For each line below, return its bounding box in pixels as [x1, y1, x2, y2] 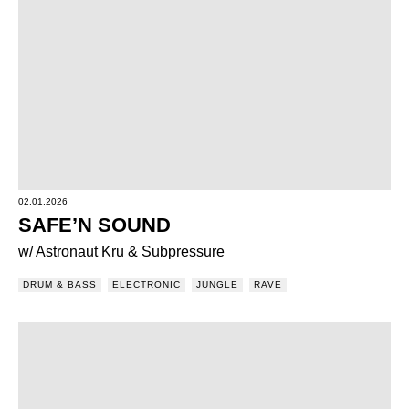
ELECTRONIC [112, 279, 181, 289]
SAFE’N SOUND [18, 214, 171, 236]
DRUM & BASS [23, 279, 97, 289]
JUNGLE [196, 279, 238, 289]
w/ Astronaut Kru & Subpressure [18, 244, 225, 259]
